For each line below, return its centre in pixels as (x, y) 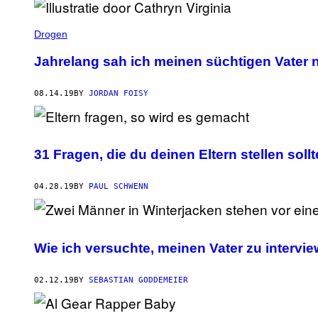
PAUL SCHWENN (119, 187)
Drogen (51, 34)
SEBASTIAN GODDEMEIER (138, 280)
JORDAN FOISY (119, 93)
